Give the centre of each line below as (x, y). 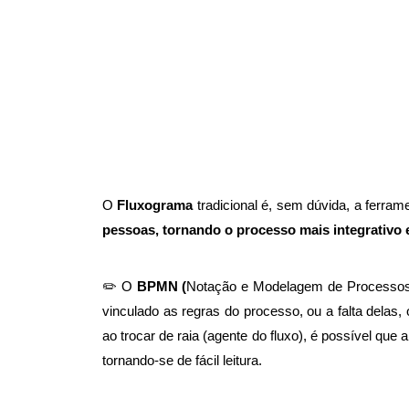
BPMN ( (162, 287)
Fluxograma (157, 205)
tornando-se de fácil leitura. (182, 361)
